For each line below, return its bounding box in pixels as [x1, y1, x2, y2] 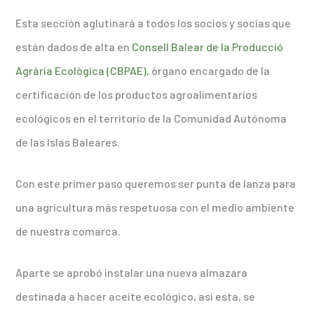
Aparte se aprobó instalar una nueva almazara [15, 266, 248, 280]
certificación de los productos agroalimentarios [15, 88, 258, 102]
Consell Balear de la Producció [132, 40, 284, 54]
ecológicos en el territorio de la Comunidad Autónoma [15, 111, 287, 125]
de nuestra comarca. [15, 224, 121, 238]
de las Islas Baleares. [15, 135, 121, 149]
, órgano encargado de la [146, 64, 271, 78]
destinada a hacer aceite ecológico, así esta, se [15, 289, 256, 303]
